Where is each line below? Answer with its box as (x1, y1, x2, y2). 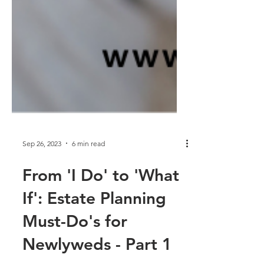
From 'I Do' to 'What (22, 229, 179, 249)
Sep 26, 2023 (22, 202, 61, 212)
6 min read (72, 202, 105, 212)
